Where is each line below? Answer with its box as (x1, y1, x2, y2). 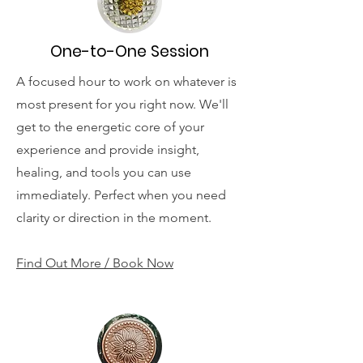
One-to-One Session (50, 41, 209, 62)
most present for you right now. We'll (16, 96, 228, 112)
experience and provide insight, (16, 142, 199, 157)
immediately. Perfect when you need (16, 187, 226, 203)
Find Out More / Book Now (16, 255, 173, 271)
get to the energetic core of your (16, 119, 204, 135)
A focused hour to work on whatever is (16, 74, 237, 89)
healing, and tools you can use (16, 164, 191, 180)
